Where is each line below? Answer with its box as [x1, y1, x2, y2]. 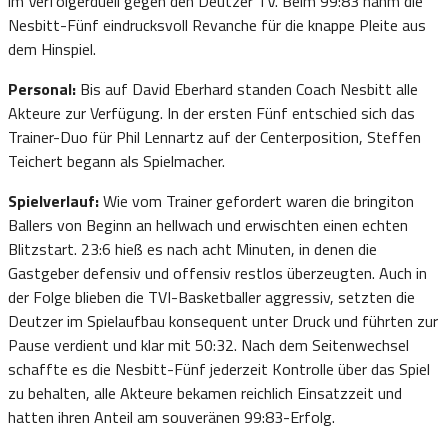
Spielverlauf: [8, 188, 103, 213]
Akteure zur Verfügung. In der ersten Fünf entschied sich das [8, 100, 415, 125]
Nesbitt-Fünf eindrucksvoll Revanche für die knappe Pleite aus [8, 12, 426, 37]
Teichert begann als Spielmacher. [8, 148, 225, 173]
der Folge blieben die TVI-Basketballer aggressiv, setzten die [8, 284, 415, 309]
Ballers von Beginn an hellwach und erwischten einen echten [8, 212, 408, 237]
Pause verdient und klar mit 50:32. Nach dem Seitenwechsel [8, 332, 409, 357]
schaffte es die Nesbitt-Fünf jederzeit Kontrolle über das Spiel [8, 356, 430, 381]
